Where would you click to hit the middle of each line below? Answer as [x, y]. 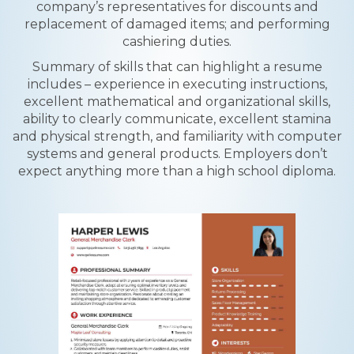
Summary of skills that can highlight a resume [177, 67]
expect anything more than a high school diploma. [177, 171]
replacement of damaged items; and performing [177, 24]
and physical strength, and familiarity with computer [177, 136]
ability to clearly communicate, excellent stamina [177, 119]
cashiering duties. [177, 41]
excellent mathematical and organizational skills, [177, 102]
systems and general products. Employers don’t [177, 154]
